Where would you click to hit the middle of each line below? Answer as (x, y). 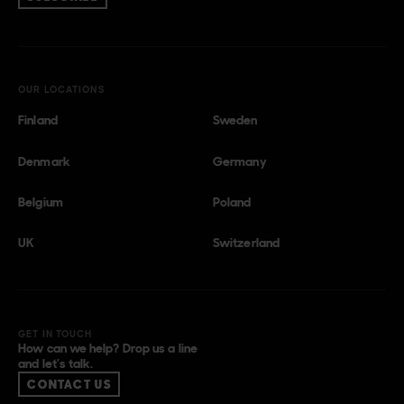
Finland (38, 120)
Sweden (235, 120)
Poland (232, 202)
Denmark (44, 161)
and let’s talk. (56, 363)
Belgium (41, 202)
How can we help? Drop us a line (108, 348)
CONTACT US (69, 385)
